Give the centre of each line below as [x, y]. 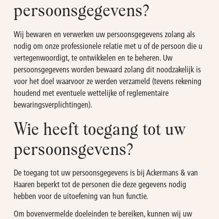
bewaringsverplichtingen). [53, 104]
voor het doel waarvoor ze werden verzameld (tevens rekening [108, 81]
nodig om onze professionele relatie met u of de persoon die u [108, 45]
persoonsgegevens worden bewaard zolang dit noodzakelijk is [107, 69]
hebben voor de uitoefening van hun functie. [81, 196]
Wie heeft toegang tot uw [100, 130]
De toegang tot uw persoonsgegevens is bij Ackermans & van [106, 173]
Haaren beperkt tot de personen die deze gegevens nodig [100, 184]
